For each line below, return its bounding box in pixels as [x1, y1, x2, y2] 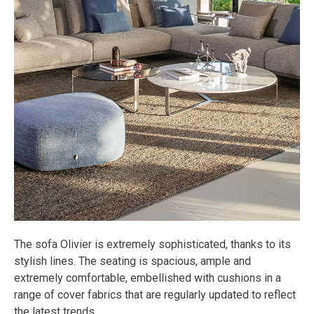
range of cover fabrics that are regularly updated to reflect [14, 288, 296, 302]
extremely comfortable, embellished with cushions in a [14, 271, 281, 285]
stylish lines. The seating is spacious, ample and [14, 254, 251, 268]
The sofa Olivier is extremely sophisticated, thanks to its [14, 238, 291, 252]
